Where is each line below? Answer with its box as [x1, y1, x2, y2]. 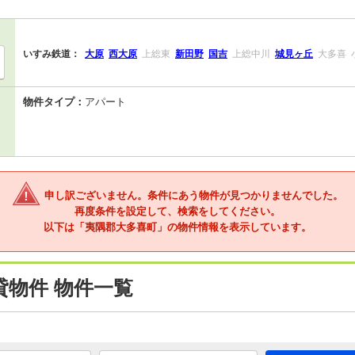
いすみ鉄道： [23, 48, 80, 59]
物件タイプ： [23, 96, 85, 108]
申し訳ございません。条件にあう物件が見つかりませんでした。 [44, 189, 343, 201]
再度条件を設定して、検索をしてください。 [74, 205, 281, 217]
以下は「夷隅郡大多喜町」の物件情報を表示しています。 [44, 221, 311, 233]
